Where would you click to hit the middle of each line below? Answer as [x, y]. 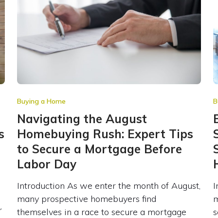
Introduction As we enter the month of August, [109, 185]
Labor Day [46, 164]
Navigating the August [82, 118]
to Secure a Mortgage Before [99, 149]
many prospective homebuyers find [86, 199]
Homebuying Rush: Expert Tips [105, 134]
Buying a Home [41, 101]
